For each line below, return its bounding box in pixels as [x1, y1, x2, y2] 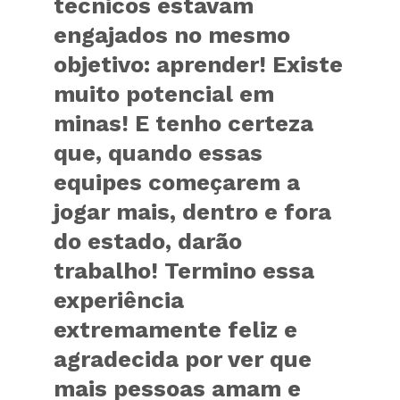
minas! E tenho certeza [54, 109, 314, 137]
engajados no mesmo [54, 21, 291, 48]
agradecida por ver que [54, 345, 312, 372]
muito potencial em [54, 79, 275, 107]
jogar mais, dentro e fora [54, 197, 332, 225]
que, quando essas [54, 138, 263, 166]
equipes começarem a [54, 168, 301, 196]
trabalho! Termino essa [54, 256, 315, 284]
